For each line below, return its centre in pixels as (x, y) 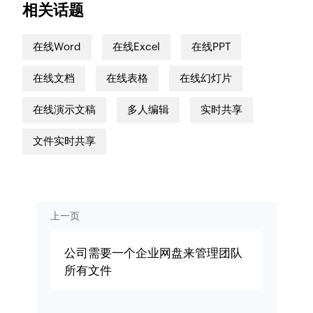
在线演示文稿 (65, 110)
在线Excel (137, 47)
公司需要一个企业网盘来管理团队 (153, 253)
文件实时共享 (65, 141)
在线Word (57, 47)
